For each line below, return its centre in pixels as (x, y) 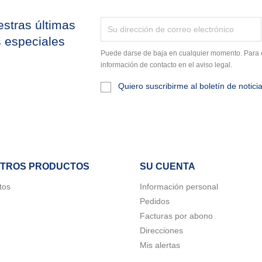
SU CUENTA (168, 166)
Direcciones (161, 230)
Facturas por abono (176, 216)
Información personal (179, 186)
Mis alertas (160, 245)
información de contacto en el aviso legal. (167, 65)
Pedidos (155, 201)
